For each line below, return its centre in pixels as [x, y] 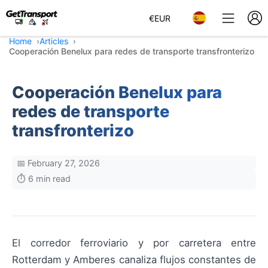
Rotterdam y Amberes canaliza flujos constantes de [134, 260]
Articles [54, 41]
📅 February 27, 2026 [58, 163]
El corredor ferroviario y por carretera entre [134, 243]
